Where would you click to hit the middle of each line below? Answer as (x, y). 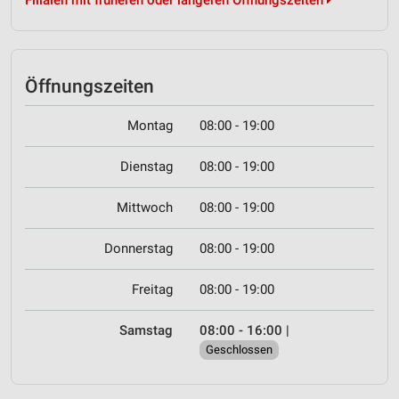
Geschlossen (239, 350)
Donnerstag (138, 249)
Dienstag (147, 167)
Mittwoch (145, 208)
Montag (150, 126)
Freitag (152, 290)
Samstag (146, 331)
